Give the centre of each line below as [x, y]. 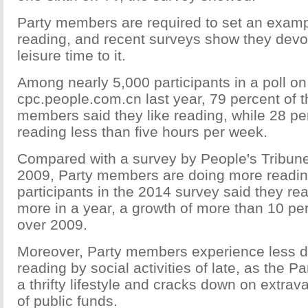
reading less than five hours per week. [142, 132]
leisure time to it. [71, 55]
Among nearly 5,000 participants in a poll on [162, 82]
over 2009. [52, 224]
